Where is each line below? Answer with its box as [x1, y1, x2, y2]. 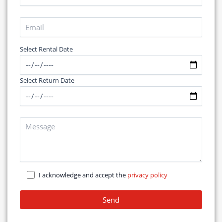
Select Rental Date [20, 45, 73, 54]
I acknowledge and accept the [39, 170, 128, 180]
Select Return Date [20, 76, 74, 85]
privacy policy [127, 170, 168, 180]
